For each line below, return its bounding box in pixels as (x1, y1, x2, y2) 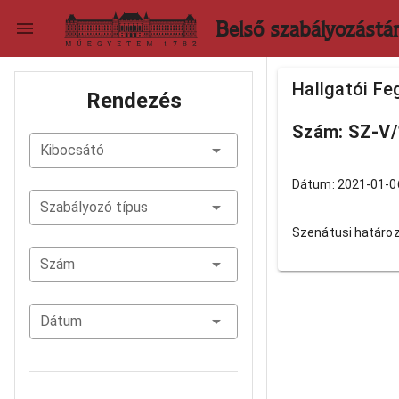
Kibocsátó (40, 142, 104, 159)
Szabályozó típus (40, 199, 148, 216)
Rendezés (85, 88, 182, 113)
